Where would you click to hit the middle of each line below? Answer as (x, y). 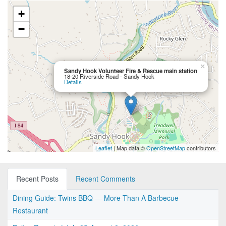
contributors (201, 148)
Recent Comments (105, 179)
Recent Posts (37, 179)
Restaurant (30, 211)
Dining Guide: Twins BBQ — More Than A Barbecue (96, 198)
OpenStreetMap (166, 148)
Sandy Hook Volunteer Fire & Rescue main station (131, 71)
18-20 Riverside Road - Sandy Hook (109, 76)
